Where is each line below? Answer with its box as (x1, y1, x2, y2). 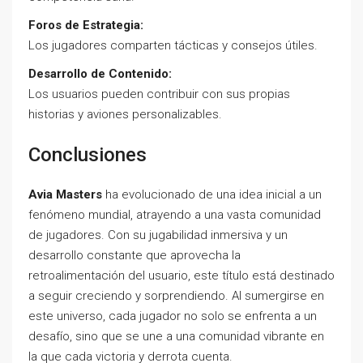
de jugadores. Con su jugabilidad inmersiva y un (28, 228, 288, 242)
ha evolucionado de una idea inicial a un (102, 187, 322, 202)
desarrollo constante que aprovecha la (28, 248, 241, 263)
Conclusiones (28, 143, 147, 166)
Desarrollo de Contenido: (28, 66, 172, 81)
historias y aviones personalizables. (28, 107, 222, 122)
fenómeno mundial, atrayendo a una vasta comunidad (28, 207, 321, 222)
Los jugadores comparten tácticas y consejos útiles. (28, 38, 318, 53)
